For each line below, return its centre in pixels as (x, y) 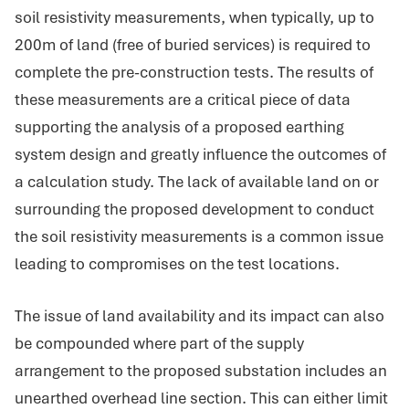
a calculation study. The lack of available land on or (197, 181)
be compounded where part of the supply (159, 343)
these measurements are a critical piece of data (183, 99)
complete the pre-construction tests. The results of (194, 72)
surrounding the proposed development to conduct (194, 209)
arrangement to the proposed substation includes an (201, 370)
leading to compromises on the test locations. (177, 263)
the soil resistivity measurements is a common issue (199, 236)
